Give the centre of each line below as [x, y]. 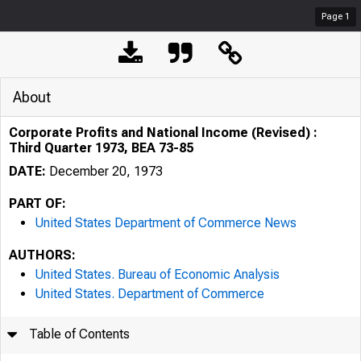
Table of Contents [80, 334]
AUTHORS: [42, 255]
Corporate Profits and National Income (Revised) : [163, 133]
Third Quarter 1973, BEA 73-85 [101, 148]
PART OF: [37, 203]
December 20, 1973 [104, 171]
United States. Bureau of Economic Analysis [157, 274]
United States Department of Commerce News [166, 223]
